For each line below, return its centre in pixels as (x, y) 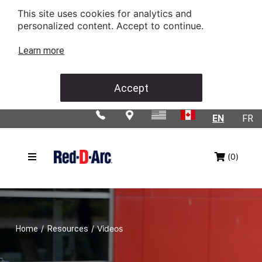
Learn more (41, 51)
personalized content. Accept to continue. (112, 26)
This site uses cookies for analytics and (105, 13)
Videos (110, 228)
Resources (68, 229)
